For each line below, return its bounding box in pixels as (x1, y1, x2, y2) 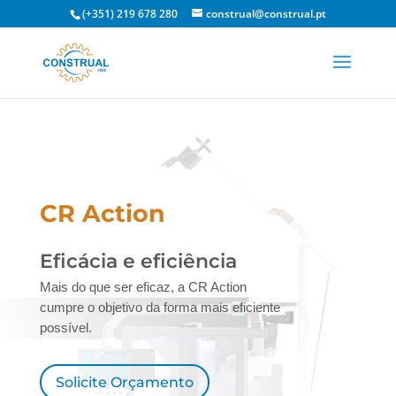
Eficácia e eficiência (39, 249, 237, 273)
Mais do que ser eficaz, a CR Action (39, 279, 247, 294)
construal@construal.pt (205, 6, 326, 21)
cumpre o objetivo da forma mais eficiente (39, 300, 280, 315)
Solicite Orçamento (55, 373, 194, 391)
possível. (39, 320, 92, 335)
